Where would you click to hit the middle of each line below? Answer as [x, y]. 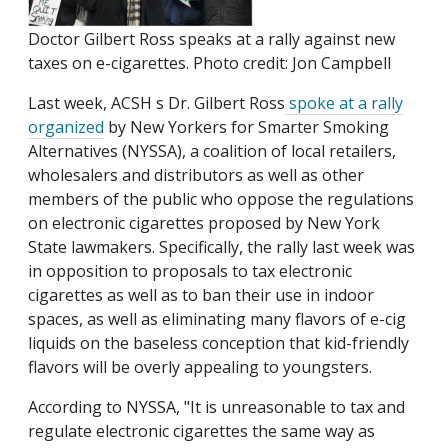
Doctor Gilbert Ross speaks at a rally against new [211, 39]
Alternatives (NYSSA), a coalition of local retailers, [212, 151]
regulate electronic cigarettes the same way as [201, 431]
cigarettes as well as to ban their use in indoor [201, 295]
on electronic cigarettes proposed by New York [204, 223]
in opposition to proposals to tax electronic [190, 271]
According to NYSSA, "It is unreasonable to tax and [216, 407]
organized [66, 127]
